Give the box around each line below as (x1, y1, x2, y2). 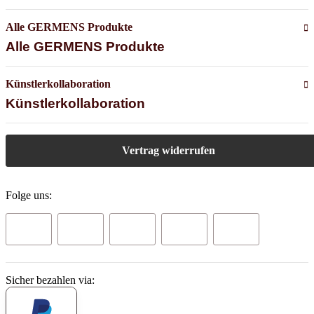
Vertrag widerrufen (121, 144, 215, 157)
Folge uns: (6, 189, 52, 202)
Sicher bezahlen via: (6, 274, 95, 287)
